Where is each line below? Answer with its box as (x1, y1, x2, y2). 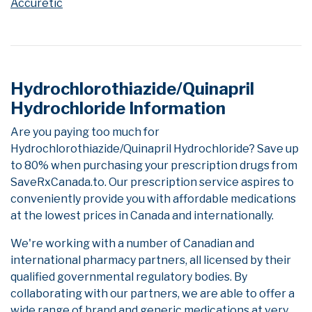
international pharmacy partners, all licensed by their (10, 253, 291, 267)
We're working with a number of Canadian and (10, 237, 254, 251)
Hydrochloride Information (10, 98, 226, 119)
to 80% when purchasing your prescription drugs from (10, 159, 297, 173)
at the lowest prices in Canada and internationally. (10, 209, 274, 223)
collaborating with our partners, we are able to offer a (10, 287, 295, 301)
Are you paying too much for (10, 125, 159, 139)
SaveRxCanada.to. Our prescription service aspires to (10, 175, 294, 189)
